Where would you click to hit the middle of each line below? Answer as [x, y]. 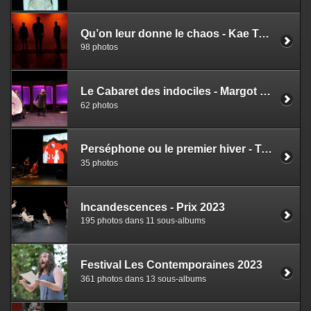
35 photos [99, 163]
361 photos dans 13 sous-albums [143, 279]
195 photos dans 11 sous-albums [143, 221]
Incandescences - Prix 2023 [153, 207]
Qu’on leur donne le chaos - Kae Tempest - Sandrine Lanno [264, 33]
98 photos [99, 48]
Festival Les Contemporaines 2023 [171, 265]
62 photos [99, 105]
